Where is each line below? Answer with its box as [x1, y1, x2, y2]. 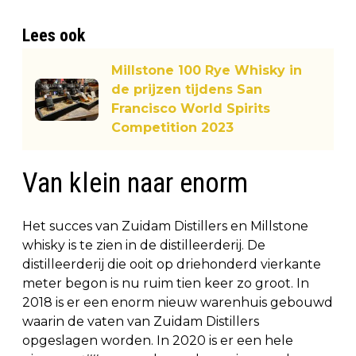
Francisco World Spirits [111, 101, 270, 117]
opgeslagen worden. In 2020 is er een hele [22, 333, 293, 349]
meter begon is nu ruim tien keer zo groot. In [22, 276, 309, 292]
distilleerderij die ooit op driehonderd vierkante [22, 257, 321, 273]
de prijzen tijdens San [111, 82, 262, 98]
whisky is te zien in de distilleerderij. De [22, 238, 265, 253]
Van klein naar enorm [22, 167, 248, 200]
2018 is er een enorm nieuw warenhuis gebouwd [22, 295, 333, 311]
